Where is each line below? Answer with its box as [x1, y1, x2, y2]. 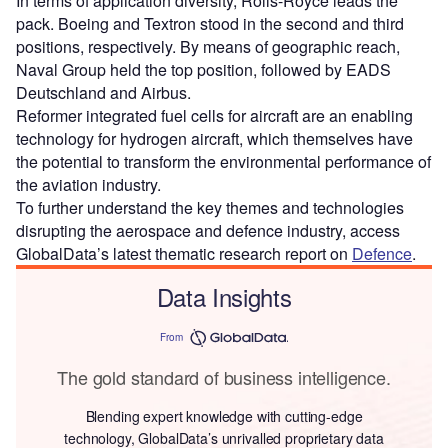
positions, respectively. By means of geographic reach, [16, 35, 400, 59]
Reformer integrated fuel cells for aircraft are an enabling [16, 104, 413, 128]
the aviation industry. [16, 173, 161, 197]
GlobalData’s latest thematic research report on [16, 242, 352, 266]
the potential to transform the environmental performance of [16, 150, 431, 174]
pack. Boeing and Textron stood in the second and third [16, 12, 404, 36]
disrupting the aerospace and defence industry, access [16, 219, 400, 243]
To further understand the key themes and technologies [16, 196, 404, 220]
